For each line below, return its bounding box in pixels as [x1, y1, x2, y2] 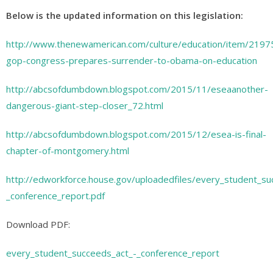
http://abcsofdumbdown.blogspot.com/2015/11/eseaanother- [6, 83, 268, 95]
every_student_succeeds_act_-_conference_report [6, 247, 219, 259]
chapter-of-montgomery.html [6, 144, 129, 157]
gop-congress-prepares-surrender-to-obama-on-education [6, 54, 257, 66]
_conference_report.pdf [6, 190, 105, 202]
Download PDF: [6, 218, 70, 230]
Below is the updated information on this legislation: [6, 9, 243, 21]
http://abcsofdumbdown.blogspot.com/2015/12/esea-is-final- [6, 128, 266, 140]
